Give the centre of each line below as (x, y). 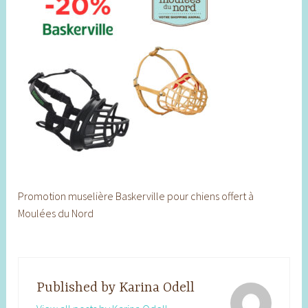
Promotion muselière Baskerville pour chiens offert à (136, 196)
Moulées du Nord (56, 213)
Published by (77, 287)
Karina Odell (156, 287)
